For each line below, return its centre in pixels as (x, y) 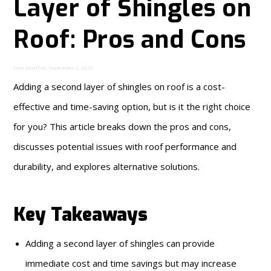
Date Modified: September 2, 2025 (54, 68)
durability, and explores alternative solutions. (107, 167)
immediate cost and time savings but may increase (131, 263)
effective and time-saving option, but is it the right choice (132, 107)
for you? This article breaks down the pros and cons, (122, 127)
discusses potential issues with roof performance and (125, 147)
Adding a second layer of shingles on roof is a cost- (119, 87)
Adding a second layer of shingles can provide (120, 243)
